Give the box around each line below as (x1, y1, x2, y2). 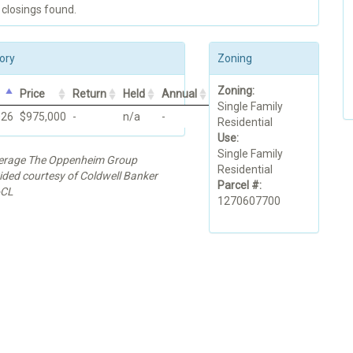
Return (72, 87, 106, 101)
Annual (161, 87, 197, 101)
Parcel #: (217, 179, 262, 192)
